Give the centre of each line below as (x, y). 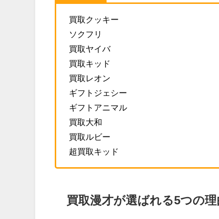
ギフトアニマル (98, 107)
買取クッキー (94, 19)
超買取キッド (94, 151)
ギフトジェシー (98, 92)
